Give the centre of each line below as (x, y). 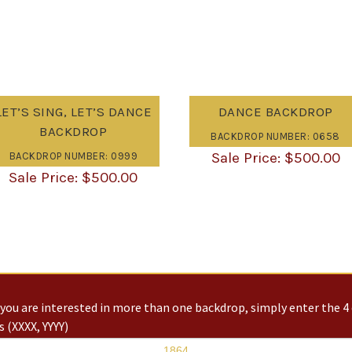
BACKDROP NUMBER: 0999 (73, 156)
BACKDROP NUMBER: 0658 (275, 136)
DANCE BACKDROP (275, 112)
